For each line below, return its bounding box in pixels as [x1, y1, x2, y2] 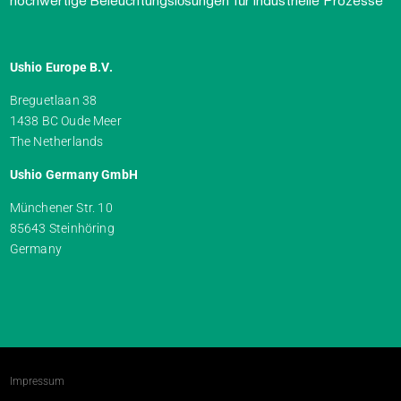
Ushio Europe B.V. [9, 60, 113, 75]
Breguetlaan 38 [9, 93, 98, 108]
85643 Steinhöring [9, 221, 115, 236]
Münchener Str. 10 [9, 200, 113, 216]
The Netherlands [9, 134, 104, 149]
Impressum [9, 375, 64, 388]
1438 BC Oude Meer [9, 114, 122, 129]
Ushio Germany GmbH [9, 167, 139, 183]
